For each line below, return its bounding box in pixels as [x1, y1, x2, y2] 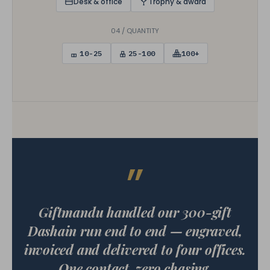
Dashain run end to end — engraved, [27, 222, 243, 240]
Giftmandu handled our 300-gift [39, 203, 231, 221]
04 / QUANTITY [111, 26, 159, 36]
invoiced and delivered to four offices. [24, 240, 246, 259]
